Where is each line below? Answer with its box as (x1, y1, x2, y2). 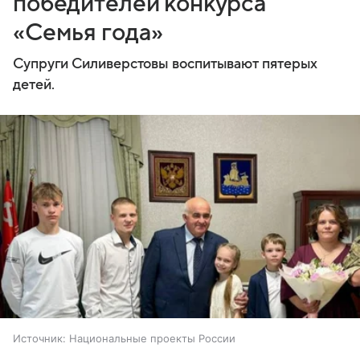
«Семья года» (13, 19, 164, 47)
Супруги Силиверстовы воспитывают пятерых (13, 56, 318, 72)
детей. (13, 77, 55, 93)
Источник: (13, 332, 66, 346)
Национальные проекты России (69, 332, 235, 346)
